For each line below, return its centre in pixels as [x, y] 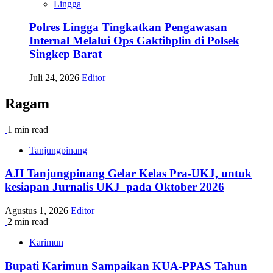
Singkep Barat [66, 54]
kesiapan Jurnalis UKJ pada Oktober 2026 [115, 187]
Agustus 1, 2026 [38, 211]
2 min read [28, 222]
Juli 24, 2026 [55, 77]
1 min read [28, 129]
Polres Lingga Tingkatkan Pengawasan [128, 27]
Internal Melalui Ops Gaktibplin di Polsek [134, 41]
